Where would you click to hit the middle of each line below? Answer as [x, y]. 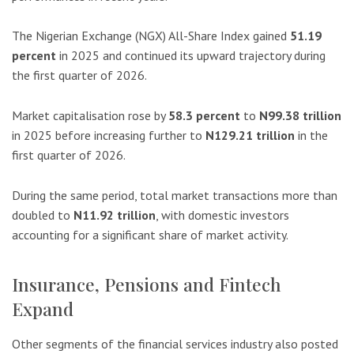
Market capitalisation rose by [90, 116]
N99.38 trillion [300, 116]
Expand [43, 308]
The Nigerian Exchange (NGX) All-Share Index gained [151, 36]
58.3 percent [204, 116]
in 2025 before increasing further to [109, 136]
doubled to [43, 215]
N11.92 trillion [115, 215]
